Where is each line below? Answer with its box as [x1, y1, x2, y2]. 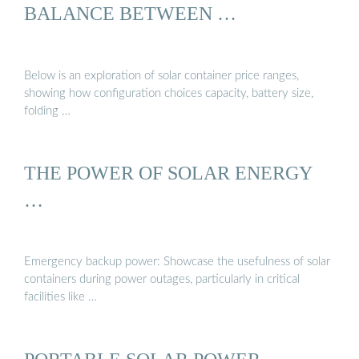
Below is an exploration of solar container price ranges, [24, 69, 299, 82]
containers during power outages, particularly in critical [24, 273, 300, 286]
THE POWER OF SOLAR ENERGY [24, 161, 313, 184]
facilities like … [24, 291, 97, 304]
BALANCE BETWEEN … [24, 2, 236, 25]
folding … [24, 104, 71, 117]
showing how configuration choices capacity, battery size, [24, 87, 313, 99]
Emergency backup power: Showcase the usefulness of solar [24, 256, 330, 268]
